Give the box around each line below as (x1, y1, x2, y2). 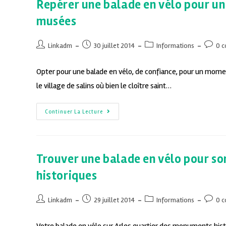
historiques (36, 168, 97, 184)
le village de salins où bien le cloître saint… (36, 81, 172, 91)
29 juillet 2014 (94, 196, 135, 205)
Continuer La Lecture (45, 108, 103, 116)
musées (36, 14, 77, 29)
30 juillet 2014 (94, 41, 135, 50)
